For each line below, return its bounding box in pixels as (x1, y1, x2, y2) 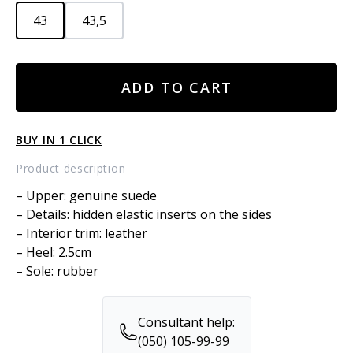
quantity (16, 101, 65, 119)
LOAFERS (16, 82, 69, 100)
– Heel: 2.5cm (16, 243, 91, 261)
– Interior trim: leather (16, 224, 147, 242)
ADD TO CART (121, 77, 232, 97)
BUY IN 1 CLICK (16, 132, 102, 147)
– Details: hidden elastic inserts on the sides (16, 205, 272, 223)
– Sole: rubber (16, 262, 98, 280)
